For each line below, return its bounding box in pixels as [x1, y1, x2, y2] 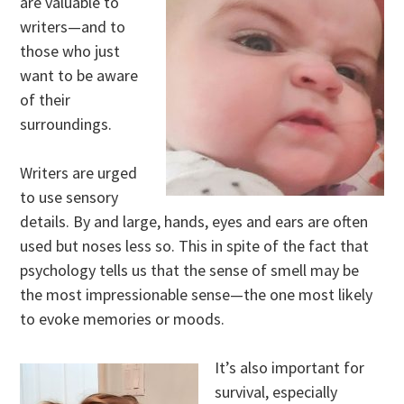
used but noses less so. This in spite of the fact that [20, 234, 370, 256]
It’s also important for [215, 356, 365, 378]
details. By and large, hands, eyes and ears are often [20, 210, 369, 232]
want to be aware [20, 64, 139, 86]
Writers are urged [20, 161, 138, 183]
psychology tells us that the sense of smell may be [20, 259, 360, 280]
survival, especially [215, 381, 338, 402]
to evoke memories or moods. [20, 308, 225, 329]
